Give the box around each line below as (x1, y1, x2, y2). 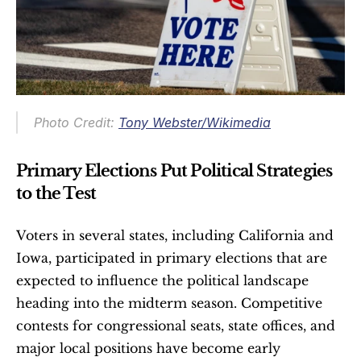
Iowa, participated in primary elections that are (16, 249, 327, 266)
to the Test (16, 183, 97, 203)
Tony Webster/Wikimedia (118, 114, 271, 131)
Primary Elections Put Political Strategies (16, 160, 333, 180)
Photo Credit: (34, 114, 118, 131)
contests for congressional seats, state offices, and (16, 317, 335, 334)
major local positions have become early (16, 339, 280, 356)
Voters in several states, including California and (16, 226, 334, 243)
